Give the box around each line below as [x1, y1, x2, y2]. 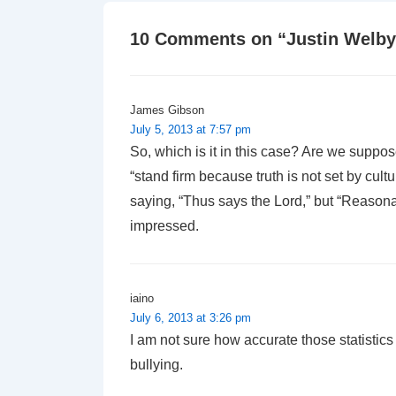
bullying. [130, 356, 183, 372]
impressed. [130, 217, 199, 233]
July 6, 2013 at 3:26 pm [130, 310, 251, 324]
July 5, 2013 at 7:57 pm [130, 122, 251, 136]
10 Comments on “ [130, 28, 286, 49]
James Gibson [130, 103, 204, 117]
